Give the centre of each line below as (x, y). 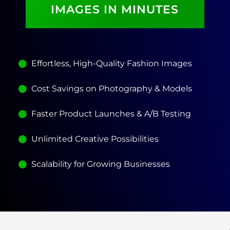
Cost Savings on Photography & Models (112, 88)
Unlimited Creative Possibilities (95, 139)
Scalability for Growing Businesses (101, 164)
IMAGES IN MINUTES (115, 9)
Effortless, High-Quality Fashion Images (112, 63)
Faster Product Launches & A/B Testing (111, 113)
